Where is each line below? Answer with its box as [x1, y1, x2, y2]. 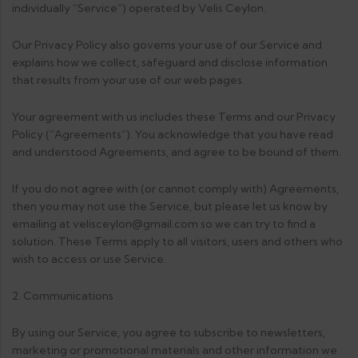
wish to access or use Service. [12, 252, 166, 266]
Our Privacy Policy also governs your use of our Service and [12, 38, 322, 52]
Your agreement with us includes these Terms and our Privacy [12, 109, 336, 124]
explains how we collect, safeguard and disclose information [12, 55, 328, 70]
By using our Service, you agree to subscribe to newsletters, [12, 325, 325, 340]
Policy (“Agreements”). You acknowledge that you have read [12, 127, 333, 141]
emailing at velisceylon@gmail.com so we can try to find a [12, 217, 316, 231]
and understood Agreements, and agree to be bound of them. [12, 145, 341, 159]
